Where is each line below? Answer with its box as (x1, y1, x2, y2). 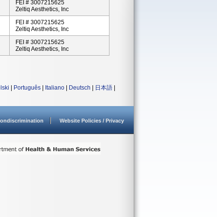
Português (14, 84, 41, 91)
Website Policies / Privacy (60, 118, 124, 124)
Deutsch (69, 84, 91, 91)
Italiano (45, 84, 64, 91)
